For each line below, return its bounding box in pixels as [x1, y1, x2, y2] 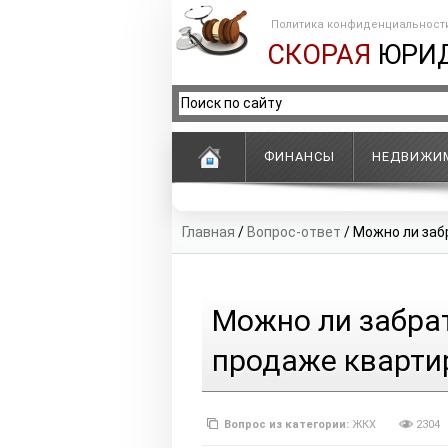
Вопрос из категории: [224, 418, 352, 431]
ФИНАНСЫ [264, 149, 335, 164]
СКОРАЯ [267, 39, 371, 71]
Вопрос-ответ [247, 224, 341, 240]
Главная [182, 224, 235, 240]
